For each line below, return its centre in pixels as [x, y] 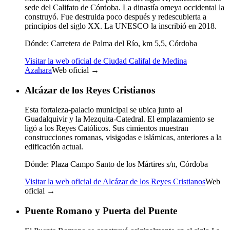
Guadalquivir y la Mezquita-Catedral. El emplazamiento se [119, 119]
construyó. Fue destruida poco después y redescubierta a [116, 16]
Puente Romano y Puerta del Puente [101, 210]
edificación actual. [54, 147]
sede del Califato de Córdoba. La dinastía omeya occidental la [124, 7]
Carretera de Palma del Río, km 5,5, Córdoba [123, 43]
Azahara [38, 70]
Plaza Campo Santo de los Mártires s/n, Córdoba [128, 164]
